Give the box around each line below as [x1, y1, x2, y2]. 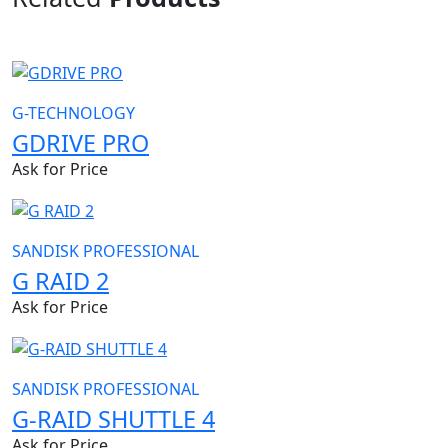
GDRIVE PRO [12, 127, 149, 160]
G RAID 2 [12, 265, 109, 298]
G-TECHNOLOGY [12, 102, 135, 125]
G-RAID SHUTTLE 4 [12, 402, 215, 435]
